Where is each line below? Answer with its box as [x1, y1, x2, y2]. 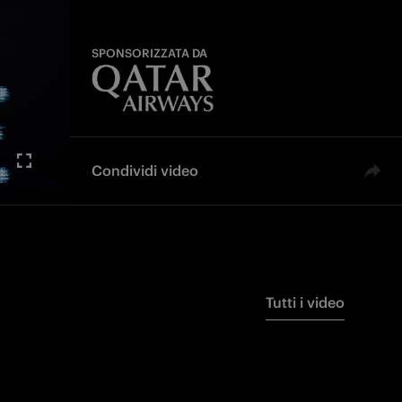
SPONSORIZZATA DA [92, 46, 208, 62]
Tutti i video [266, 293, 345, 312]
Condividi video [92, 162, 199, 180]
